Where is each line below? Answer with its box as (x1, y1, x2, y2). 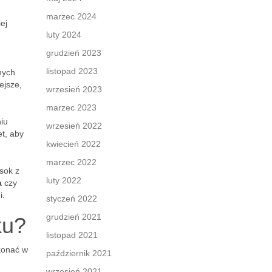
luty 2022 (46, 175, 81, 185)
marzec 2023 (46, 103, 97, 112)
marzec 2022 (46, 157, 97, 167)
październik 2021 (46, 248, 112, 258)
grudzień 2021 (46, 212, 101, 222)
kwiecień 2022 (46, 139, 101, 149)
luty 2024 (46, 30, 81, 39)
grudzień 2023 (46, 48, 101, 58)
